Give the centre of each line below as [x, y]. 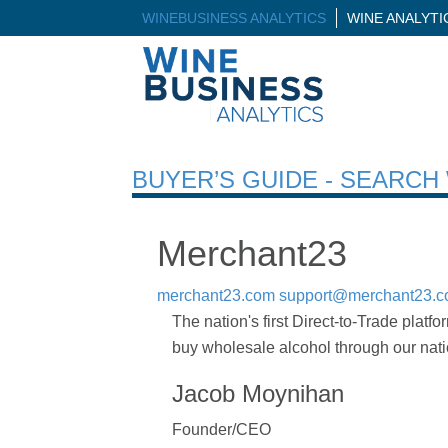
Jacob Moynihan [258, 393]
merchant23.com [216, 295]
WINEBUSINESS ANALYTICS [234, 18]
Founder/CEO [221, 429]
